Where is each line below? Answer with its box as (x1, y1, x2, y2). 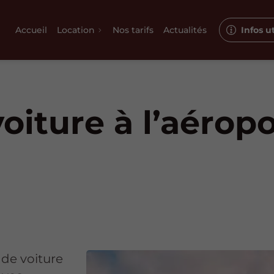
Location (56, 24, 95, 35)
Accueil (15, 24, 48, 35)
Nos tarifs (113, 24, 154, 35)
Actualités (163, 24, 207, 35)
